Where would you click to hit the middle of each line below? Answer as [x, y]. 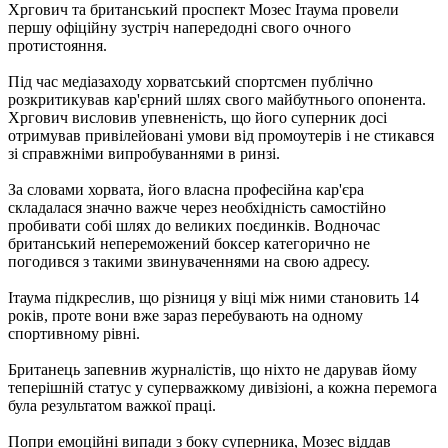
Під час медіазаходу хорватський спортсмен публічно [190, 82]
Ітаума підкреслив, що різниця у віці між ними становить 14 [213, 298]
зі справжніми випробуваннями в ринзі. [144, 154]
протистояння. [57, 46]
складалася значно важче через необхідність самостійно [197, 208]
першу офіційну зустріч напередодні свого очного [179, 28]
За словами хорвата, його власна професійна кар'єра [186, 190]
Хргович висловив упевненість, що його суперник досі [197, 118]
